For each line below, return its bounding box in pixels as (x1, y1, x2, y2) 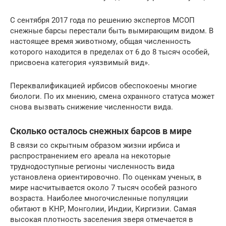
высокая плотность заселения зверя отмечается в (10, 215, 193, 224)
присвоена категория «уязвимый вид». (10, 58, 150, 68)
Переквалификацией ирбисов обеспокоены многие (10, 81, 197, 91)
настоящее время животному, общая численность (10, 37, 191, 46)
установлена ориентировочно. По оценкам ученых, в (10, 173, 202, 182)
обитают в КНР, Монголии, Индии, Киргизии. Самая (10, 204, 196, 214)
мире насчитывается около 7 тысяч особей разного (10, 183, 197, 193)
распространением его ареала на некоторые (10, 151, 171, 161)
